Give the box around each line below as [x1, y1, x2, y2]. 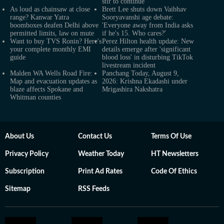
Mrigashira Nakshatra [102, 85, 162, 93]
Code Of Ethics [151, 168, 197, 175]
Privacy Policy [5, 150, 48, 157]
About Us [5, 133, 34, 140]
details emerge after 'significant [102, 45, 190, 53]
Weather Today [78, 150, 124, 157]
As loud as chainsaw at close [10, 5, 90, 13]
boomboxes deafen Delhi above [10, 21, 98, 29]
